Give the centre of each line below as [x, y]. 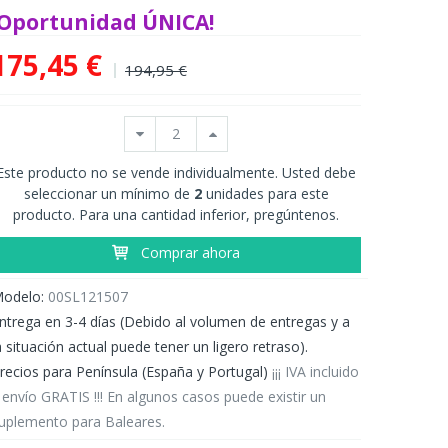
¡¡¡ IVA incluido [315, 371]
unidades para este [265, 193]
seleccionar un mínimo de [108, 193]
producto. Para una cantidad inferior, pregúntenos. [176, 214]
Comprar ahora [190, 252]
